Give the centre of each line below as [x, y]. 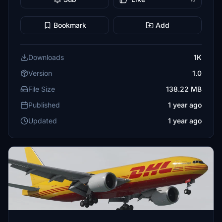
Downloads [46, 57]
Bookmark [70, 25]
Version [40, 73]
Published [44, 105]
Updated [43, 121]
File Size [42, 89]
